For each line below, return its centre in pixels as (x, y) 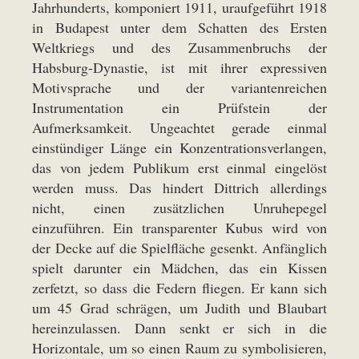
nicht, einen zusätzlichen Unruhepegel (179, 208)
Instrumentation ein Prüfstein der (179, 108)
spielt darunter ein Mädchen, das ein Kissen (179, 268)
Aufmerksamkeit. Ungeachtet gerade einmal (179, 128)
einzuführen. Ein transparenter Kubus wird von (179, 228)
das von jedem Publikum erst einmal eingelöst (179, 168)
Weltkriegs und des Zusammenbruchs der (179, 48)
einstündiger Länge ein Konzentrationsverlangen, (179, 148)
